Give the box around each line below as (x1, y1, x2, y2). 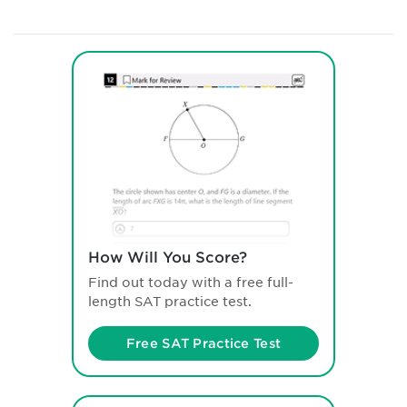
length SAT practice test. (88, 294, 252, 310)
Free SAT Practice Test (125, 336, 282, 352)
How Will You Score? (88, 249, 247, 267)
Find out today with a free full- (88, 275, 293, 291)
